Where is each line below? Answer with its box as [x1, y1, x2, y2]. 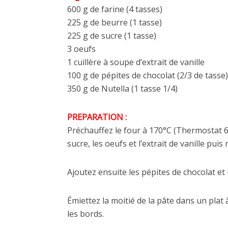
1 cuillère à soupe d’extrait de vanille [67, 56, 205, 68]
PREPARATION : [67, 111, 127, 123]
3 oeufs [67, 43, 96, 55]
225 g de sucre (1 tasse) [67, 30, 156, 42]
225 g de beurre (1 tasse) [67, 17, 162, 28]
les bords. [67, 208, 104, 220]
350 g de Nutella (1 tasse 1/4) [67, 83, 178, 95]
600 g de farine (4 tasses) [67, 4, 162, 15]
